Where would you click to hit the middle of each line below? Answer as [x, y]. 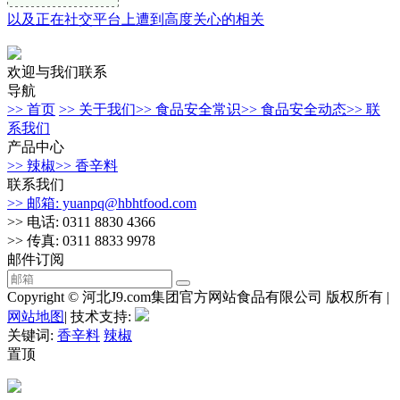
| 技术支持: [100, 316]
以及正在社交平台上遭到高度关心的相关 [136, 19]
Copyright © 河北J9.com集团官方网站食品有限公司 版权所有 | [198, 296]
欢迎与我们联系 [57, 71]
